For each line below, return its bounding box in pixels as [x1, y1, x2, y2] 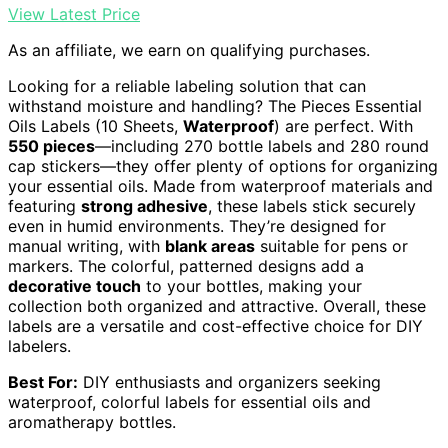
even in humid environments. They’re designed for [8, 215, 386, 236]
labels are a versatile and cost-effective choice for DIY [8, 315, 423, 336]
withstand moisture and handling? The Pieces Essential [8, 95, 422, 116]
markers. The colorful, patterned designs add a [8, 255, 364, 276]
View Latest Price [8, 3, 140, 24]
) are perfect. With [274, 115, 413, 136]
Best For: [8, 371, 78, 392]
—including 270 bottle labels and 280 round [95, 135, 429, 156]
